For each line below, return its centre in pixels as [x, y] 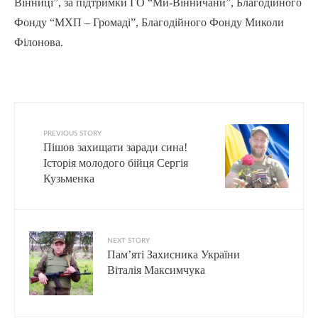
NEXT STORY [128, 241]
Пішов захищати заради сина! [115, 148]
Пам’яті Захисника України [174, 255]
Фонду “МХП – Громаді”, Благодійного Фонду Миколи [149, 23]
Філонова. [39, 43]
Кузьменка [69, 179]
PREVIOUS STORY [72, 134]
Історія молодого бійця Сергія [116, 163]
